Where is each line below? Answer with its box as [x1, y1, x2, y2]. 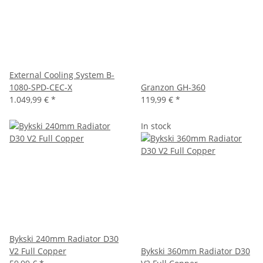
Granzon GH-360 [141, 82, 205, 93]
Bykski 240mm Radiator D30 [9, 233, 119, 244]
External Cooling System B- [9, 69, 114, 80]
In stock [141, 120, 171, 131]
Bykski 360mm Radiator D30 [141, 245, 250, 257]
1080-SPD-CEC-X [9, 82, 72, 93]
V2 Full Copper [9, 245, 66, 257]
